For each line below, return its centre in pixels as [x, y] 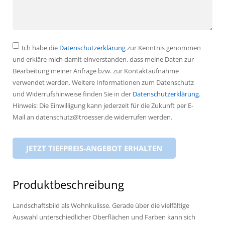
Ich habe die [40, 48]
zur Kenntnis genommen [163, 48]
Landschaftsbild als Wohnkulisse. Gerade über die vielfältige [101, 206]
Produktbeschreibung [68, 185]
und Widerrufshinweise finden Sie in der [73, 94]
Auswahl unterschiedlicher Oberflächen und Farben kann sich [104, 217]
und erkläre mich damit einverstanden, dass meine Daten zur [103, 60]
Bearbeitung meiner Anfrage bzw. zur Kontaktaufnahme [96, 71]
